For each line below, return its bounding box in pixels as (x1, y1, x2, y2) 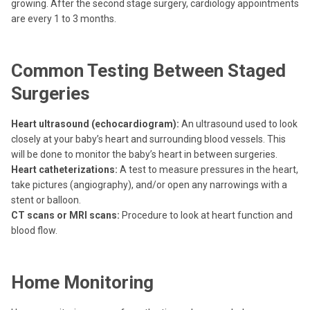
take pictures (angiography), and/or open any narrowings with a (11, 179, 287, 190)
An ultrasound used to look (179, 118, 298, 129)
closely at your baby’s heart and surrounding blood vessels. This (11, 134, 286, 145)
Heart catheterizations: (11, 164, 118, 175)
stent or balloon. (11, 194, 81, 206)
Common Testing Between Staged (11, 60, 286, 81)
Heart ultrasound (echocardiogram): (11, 118, 179, 129)
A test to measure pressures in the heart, (118, 164, 298, 175)
